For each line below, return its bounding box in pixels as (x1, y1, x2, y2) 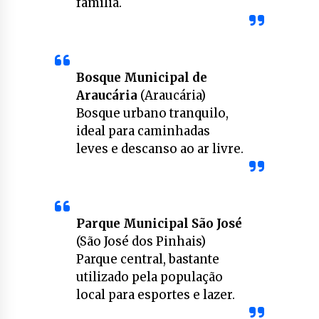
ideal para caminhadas (75, 123, 210, 140)
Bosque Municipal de (75, 70, 207, 86)
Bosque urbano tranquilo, (75, 105, 229, 122)
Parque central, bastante (75, 251, 219, 268)
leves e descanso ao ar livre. (75, 141, 244, 157)
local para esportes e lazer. (75, 287, 235, 303)
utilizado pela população (75, 269, 223, 286)
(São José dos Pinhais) (75, 234, 206, 250)
